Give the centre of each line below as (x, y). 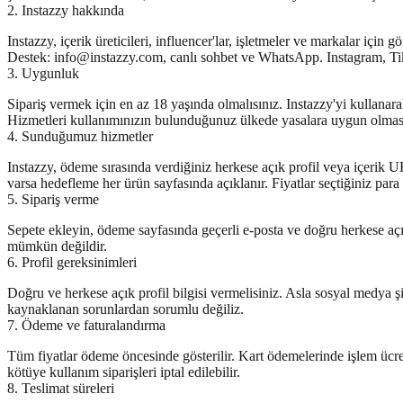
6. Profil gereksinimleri (72, 262)
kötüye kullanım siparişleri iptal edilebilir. (124, 372)
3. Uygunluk (43, 73)
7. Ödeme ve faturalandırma (86, 325)
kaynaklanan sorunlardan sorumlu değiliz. (125, 309)
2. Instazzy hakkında (66, 10)
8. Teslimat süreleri (61, 388)
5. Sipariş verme (53, 199)
